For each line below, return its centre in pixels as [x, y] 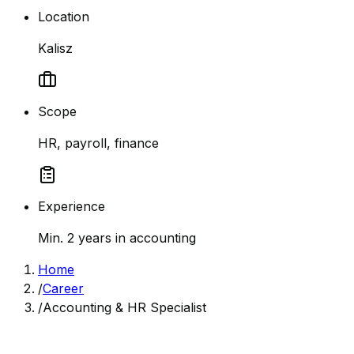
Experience [72, 206]
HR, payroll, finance [98, 143]
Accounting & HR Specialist [124, 307]
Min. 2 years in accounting [117, 237]
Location [64, 16]
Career [63, 288]
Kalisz [55, 48]
